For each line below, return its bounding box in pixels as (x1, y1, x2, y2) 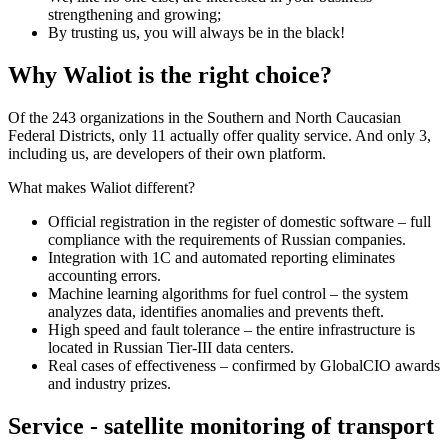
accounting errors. (48, 266, 161, 284)
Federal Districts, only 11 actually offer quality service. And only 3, (8, 126, 431, 144)
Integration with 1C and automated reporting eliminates (48, 248, 395, 266)
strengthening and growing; (48, 5, 221, 23)
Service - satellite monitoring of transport (8, 412, 434, 439)
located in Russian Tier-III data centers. (48, 338, 294, 356)
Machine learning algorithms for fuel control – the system (48, 284, 408, 302)
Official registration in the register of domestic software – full (48, 212, 431, 230)
